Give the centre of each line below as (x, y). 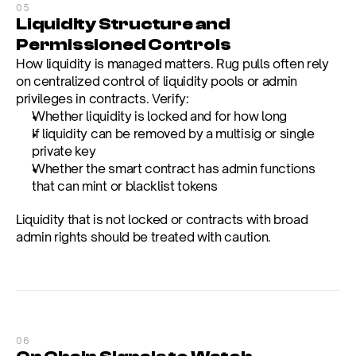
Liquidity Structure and (123, 24)
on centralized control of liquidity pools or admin (157, 81)
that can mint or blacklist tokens (125, 186)
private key (64, 151)
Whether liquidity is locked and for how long (159, 116)
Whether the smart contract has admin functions (174, 168)
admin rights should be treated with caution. (143, 237)
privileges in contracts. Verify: (103, 99)
